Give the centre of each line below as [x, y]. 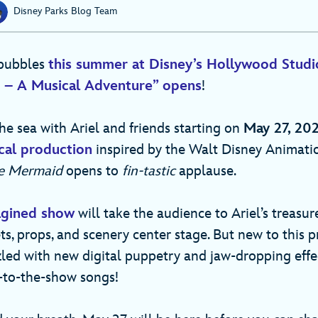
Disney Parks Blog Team [66, 12]
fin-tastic [150, 171]
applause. [208, 171]
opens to [94, 171]
